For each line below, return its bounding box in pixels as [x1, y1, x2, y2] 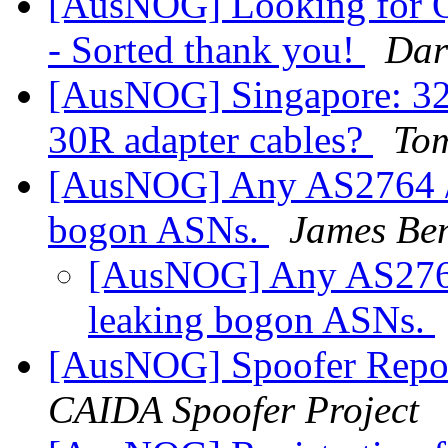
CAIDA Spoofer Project [48, 388, 419, 432]
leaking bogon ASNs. [88, 298, 435, 342]
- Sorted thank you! [48, 28, 365, 72]
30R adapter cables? [48, 118, 373, 162]
